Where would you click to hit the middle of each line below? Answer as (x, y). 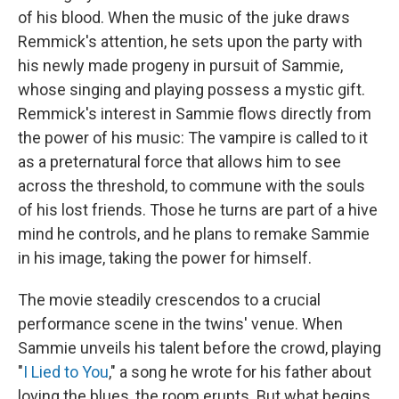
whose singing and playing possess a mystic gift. (191, 90)
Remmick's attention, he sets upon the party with (190, 41)
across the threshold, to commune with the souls (191, 186)
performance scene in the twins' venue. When (180, 324)
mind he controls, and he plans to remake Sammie (194, 234)
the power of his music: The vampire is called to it (193, 138)
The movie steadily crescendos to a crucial (169, 300)
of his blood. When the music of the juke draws (184, 17)
